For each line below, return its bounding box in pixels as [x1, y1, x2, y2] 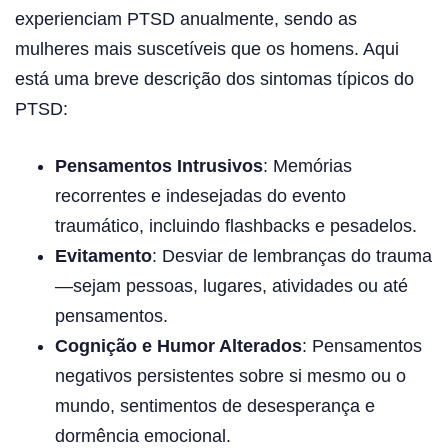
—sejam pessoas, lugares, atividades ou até [55, 275, 408, 296]
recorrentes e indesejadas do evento [55, 185, 346, 206]
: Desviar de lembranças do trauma [152, 245, 432, 266]
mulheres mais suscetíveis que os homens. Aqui [15, 38, 399, 59]
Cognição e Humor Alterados [55, 335, 302, 356]
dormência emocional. [55, 425, 231, 446]
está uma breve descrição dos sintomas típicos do [15, 68, 414, 89]
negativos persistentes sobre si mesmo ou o [55, 365, 406, 386]
